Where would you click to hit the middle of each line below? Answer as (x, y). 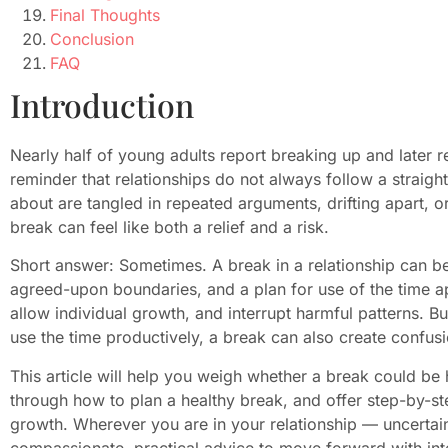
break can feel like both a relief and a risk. (169, 227)
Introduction (102, 105)
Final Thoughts (105, 15)
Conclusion (92, 39)
